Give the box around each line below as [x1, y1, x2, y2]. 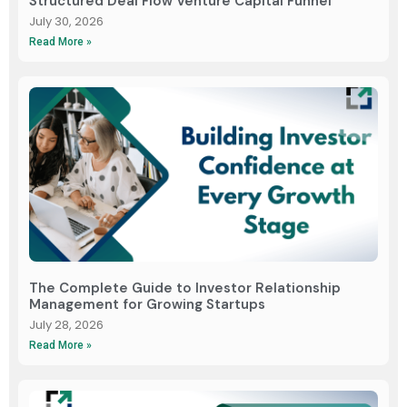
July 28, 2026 [29, 315, 104, 333]
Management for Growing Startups [29, 294, 265, 313]
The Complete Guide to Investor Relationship [29, 278, 341, 297]
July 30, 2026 [29, 12, 104, 30]
